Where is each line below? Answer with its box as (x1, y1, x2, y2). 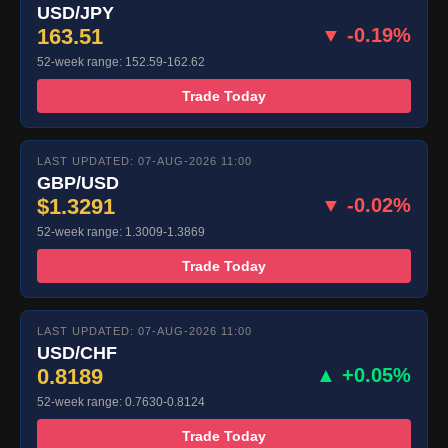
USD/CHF (37, 343, 117, 364)
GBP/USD (37, 173, 119, 194)
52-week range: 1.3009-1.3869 (37, 225, 205, 240)
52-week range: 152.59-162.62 (37, 55, 205, 70)
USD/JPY (37, 3, 114, 24)
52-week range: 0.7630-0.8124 (37, 395, 205, 410)
